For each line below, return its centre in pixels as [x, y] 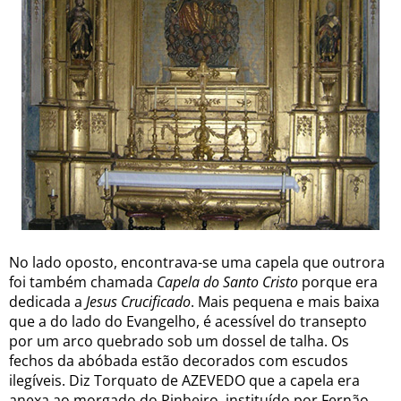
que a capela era [304, 380]
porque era [338, 282]
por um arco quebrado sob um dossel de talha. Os [179, 341]
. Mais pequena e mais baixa [285, 301]
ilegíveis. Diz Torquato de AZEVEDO [127, 380]
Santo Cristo [260, 282]
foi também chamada [83, 282]
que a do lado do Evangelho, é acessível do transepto [188, 321]
